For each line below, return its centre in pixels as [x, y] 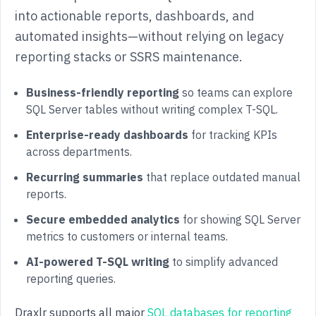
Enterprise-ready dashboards [107, 135]
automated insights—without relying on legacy [149, 36]
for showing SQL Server [240, 219]
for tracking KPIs [233, 135]
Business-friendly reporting [103, 92]
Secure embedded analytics [103, 219]
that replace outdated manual [222, 177]
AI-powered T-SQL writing [98, 262]
